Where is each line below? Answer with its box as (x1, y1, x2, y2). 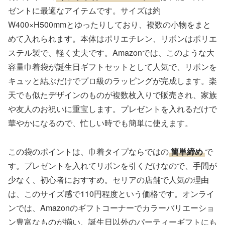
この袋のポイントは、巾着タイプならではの (8, 145, 169, 157)
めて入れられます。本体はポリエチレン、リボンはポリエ (8, 33, 217, 45)
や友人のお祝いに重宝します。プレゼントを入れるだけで (8, 103, 217, 115)
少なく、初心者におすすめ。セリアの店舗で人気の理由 (8, 173, 209, 185)
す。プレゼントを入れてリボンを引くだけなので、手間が (8, 159, 217, 171)
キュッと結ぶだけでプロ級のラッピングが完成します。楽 (8, 75, 217, 87)
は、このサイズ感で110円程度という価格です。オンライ (8, 187, 214, 199)
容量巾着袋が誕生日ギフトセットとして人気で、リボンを (8, 61, 217, 73)
